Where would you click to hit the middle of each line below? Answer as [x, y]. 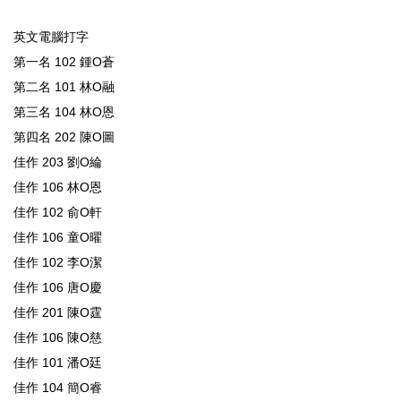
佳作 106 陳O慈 [58, 338]
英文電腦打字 [51, 37]
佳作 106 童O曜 [58, 238]
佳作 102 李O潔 [58, 263]
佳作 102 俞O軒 [58, 213]
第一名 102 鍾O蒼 [64, 62]
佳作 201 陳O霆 [58, 313]
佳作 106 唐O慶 [58, 288]
